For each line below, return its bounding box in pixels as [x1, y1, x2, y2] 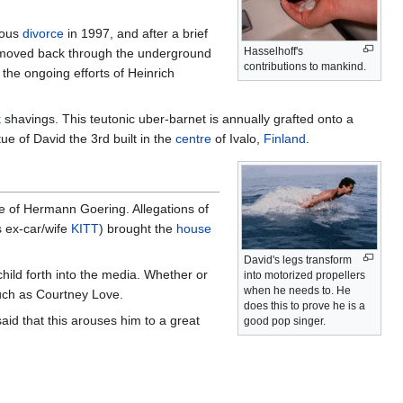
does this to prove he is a [244, 299, 365, 312]
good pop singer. [244, 314, 326, 327]
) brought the [99, 220, 176, 236]
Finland [264, 130, 306, 146]
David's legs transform [244, 253, 352, 266]
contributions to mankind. [244, 59, 366, 73]
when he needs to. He [244, 283, 351, 297]
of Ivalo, [211, 130, 264, 146]
